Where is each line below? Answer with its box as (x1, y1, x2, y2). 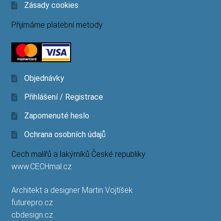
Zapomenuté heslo (24, 111, 89, 121)
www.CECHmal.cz (11, 162, 72, 172)
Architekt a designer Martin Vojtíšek (11, 185, 133, 195)
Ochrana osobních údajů (24, 130, 106, 140)
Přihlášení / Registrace (24, 92, 103, 102)
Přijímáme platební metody (11, 20, 103, 30)
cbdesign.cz (11, 210, 53, 220)
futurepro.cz (11, 198, 53, 208)
